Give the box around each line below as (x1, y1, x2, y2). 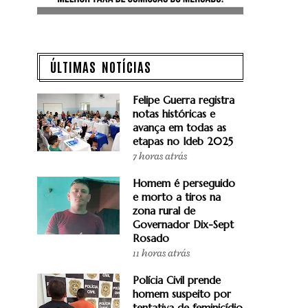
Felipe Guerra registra (133, 93, 234, 107)
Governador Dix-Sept (133, 217, 234, 231)
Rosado (133, 231, 169, 245)
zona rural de (133, 203, 195, 217)
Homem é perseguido (133, 176, 235, 190)
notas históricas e (133, 107, 215, 120)
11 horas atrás (133, 246, 190, 260)
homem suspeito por (133, 287, 231, 300)
